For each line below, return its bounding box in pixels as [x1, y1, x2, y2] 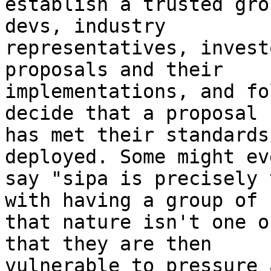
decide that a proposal [5, 102, 258, 124]
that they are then [5, 233, 212, 255]
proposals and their [5, 59, 223, 80]
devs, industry [5, 15, 166, 37]
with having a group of [5, 189, 258, 211]
